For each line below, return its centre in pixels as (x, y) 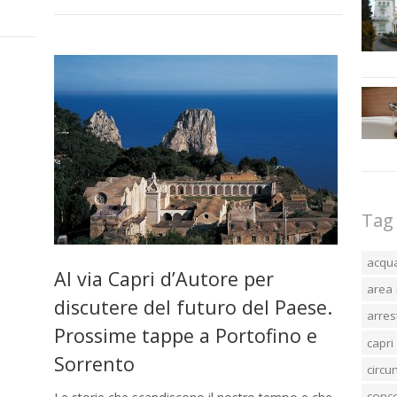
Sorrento (94, 364)
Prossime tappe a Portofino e (185, 336)
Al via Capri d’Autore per (163, 279)
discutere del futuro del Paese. (193, 307)
